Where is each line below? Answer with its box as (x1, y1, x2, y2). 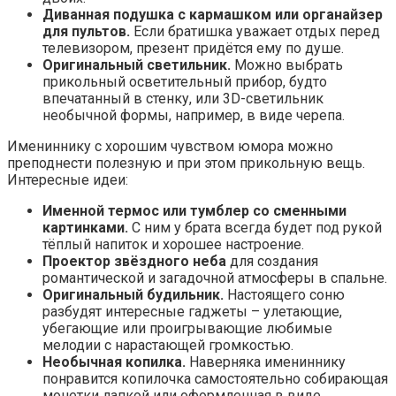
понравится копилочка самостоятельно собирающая (42, 370, 388, 388)
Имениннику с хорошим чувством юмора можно (7, 138, 333, 156)
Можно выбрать (231, 57, 343, 74)
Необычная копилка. (42, 354, 186, 371)
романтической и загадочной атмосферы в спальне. (42, 270, 387, 287)
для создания (226, 253, 318, 270)
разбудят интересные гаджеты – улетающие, (42, 303, 342, 321)
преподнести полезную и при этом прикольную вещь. (7, 155, 365, 172)
